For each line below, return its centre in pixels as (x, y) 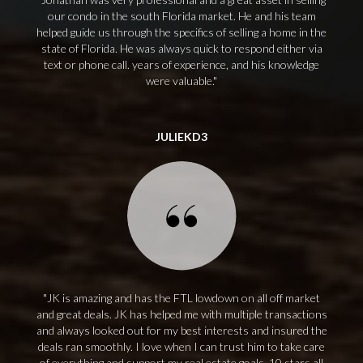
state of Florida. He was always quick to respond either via (181, 48)
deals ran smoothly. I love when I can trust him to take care (181, 346)
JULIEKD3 (181, 137)
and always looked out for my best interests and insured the (181, 330)
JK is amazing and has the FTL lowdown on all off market (184, 298)
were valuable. (179, 81)
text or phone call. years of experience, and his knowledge (181, 64)
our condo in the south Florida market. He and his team (181, 16)
